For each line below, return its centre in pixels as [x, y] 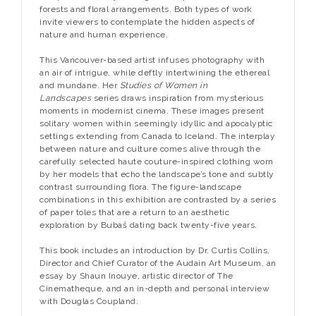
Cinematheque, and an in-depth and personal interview [154, 289]
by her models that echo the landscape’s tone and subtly [157, 175]
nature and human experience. [104, 35]
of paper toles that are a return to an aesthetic [134, 213]
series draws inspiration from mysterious [177, 98]
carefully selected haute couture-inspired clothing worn [157, 162]
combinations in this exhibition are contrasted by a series [158, 200]
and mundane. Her [80, 86]
